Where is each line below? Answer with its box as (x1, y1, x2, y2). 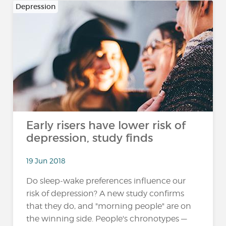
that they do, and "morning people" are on (26, 201, 192, 211)
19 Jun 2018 (26, 156, 66, 165)
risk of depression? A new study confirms (26, 188, 185, 198)
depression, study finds (26, 131, 153, 145)
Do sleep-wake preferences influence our (26, 176, 186, 186)
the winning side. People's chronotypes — (26, 213, 187, 223)
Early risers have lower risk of (26, 119, 186, 132)
